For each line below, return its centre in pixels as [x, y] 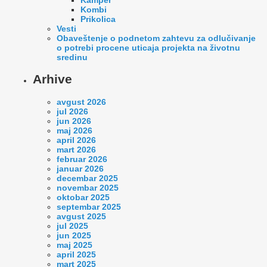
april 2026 [76, 140]
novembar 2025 [88, 187]
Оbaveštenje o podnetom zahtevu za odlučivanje [156, 38]
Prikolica [98, 19]
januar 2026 [80, 168]
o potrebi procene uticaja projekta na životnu [148, 47]
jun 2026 [74, 121]
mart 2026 [76, 149]
